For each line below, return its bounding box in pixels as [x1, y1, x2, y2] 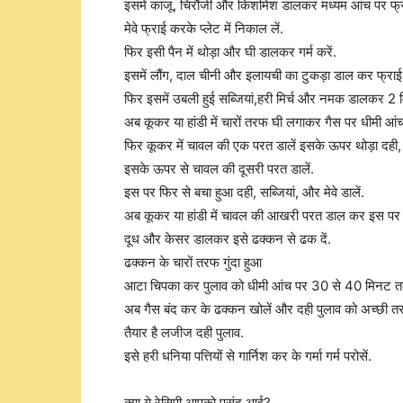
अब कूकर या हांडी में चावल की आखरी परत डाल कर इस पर [124, 207, 400, 224]
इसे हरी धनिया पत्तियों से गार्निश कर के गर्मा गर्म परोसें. [124, 347, 372, 364]
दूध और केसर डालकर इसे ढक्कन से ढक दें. [124, 230, 331, 247]
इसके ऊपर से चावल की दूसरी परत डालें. [124, 160, 314, 177]
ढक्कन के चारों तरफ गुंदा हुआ [124, 254, 262, 271]
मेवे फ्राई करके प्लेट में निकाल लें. [124, 20, 283, 37]
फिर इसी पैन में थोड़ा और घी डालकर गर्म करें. [124, 43, 336, 60]
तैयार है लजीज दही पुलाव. [124, 324, 244, 341]
